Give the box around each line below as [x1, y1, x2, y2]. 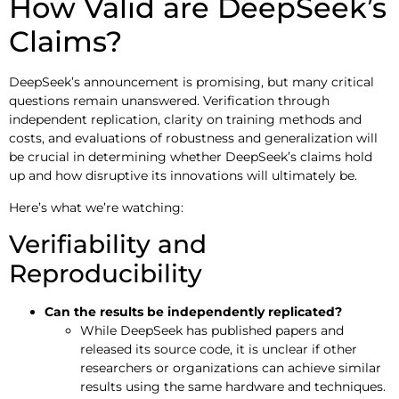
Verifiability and [9, 229, 207, 260]
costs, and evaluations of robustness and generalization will [9, 130, 378, 147]
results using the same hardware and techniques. [80, 379, 386, 395]
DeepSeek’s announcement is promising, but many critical [9, 74, 374, 91]
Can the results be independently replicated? [45, 304, 342, 321]
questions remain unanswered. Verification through [9, 93, 330, 110]
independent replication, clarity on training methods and [9, 111, 362, 128]
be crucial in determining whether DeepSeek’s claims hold [9, 149, 372, 166]
